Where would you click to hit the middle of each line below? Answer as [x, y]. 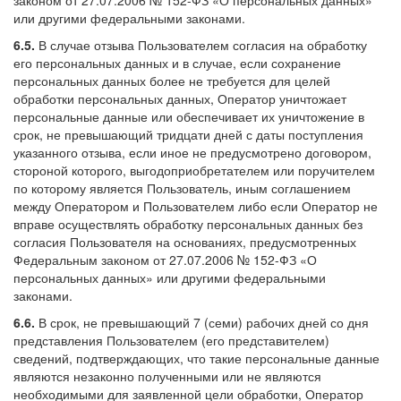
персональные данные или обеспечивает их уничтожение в [189, 116]
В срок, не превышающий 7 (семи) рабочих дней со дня [202, 322]
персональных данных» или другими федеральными [170, 277]
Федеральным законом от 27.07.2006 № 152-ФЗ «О [165, 259]
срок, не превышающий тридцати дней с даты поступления [188, 134]
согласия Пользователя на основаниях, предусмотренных [185, 241]
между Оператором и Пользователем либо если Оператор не [196, 205]
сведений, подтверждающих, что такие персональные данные [196, 358]
